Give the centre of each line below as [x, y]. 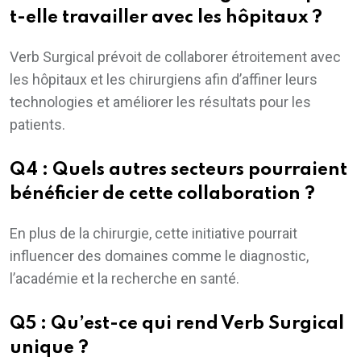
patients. [37, 124]
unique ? [49, 348]
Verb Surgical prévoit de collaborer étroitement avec [175, 56]
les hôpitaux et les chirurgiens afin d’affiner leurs [164, 79]
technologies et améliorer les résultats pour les [160, 102]
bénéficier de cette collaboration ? [162, 194]
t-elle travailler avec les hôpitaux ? [166, 17]
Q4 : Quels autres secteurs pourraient [178, 170]
